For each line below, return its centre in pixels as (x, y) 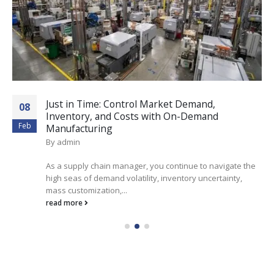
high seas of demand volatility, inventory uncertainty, (144, 178)
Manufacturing (79, 129)
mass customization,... (87, 190)
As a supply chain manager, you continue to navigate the (151, 165)
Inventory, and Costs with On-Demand (132, 117)
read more (65, 202)
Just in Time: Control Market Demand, (131, 104)
